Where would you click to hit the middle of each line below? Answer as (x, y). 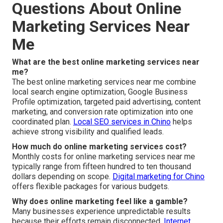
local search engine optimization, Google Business (100, 92)
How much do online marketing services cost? (99, 147)
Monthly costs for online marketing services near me (104, 157)
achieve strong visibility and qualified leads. (88, 132)
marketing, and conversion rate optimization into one (103, 112)
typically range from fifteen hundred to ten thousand (102, 167)
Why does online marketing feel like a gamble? (100, 202)
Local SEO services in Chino (122, 122)
